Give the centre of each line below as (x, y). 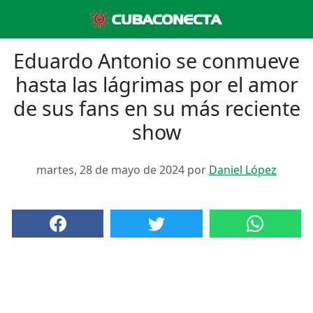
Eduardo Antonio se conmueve (156, 60)
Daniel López (243, 170)
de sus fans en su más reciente (156, 108)
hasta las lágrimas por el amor (156, 84)
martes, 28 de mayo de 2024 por (123, 170)
